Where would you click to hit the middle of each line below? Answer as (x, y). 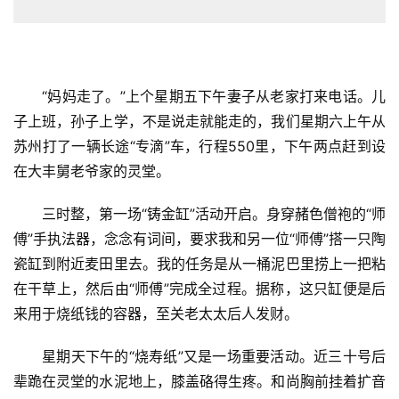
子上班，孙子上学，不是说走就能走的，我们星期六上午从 (199, 121)
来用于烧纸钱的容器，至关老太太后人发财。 (156, 313)
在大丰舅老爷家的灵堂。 (92, 171)
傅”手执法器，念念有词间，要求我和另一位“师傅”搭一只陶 (199, 238)
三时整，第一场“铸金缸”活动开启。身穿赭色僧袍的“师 (214, 213)
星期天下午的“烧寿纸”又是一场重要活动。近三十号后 (214, 356)
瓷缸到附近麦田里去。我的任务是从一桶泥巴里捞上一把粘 (199, 263)
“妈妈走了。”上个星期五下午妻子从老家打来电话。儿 (214, 96)
